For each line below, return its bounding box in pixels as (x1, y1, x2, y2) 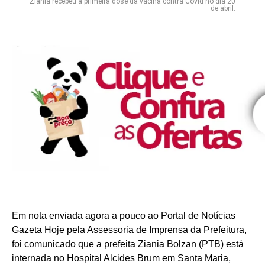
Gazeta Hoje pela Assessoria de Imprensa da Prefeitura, (12, 225, 247, 235)
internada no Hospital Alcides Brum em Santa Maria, (12, 253, 231, 264)
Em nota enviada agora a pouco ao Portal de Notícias (12, 211, 235, 221)
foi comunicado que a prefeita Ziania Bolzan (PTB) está (12, 239, 244, 250)
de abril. (211, 4, 235, 13)
